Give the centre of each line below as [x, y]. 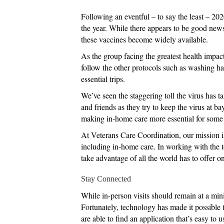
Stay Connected [106, 178]
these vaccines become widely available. [144, 39]
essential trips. [103, 78]
